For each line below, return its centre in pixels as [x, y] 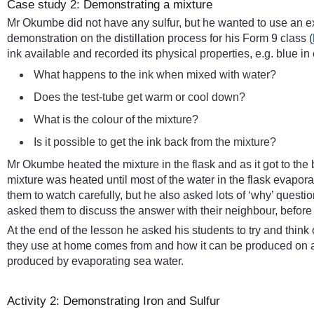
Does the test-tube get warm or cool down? [140, 97]
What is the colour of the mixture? [116, 120]
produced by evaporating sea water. [95, 261]
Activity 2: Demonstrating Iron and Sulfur [114, 301]
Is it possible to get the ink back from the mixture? [155, 142]
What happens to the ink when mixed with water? [155, 75]
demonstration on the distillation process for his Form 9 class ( [160, 39]
